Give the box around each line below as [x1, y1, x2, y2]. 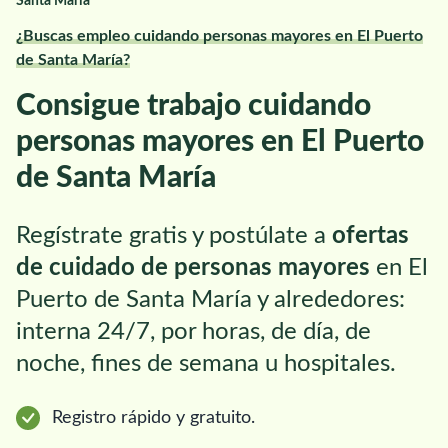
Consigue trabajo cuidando [16, 91, 371, 122]
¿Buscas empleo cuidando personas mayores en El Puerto [16, 28, 423, 45]
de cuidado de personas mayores [16, 256, 370, 281]
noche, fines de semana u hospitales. [16, 352, 396, 377]
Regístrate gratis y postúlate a [16, 224, 332, 249]
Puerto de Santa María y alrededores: [16, 288, 405, 313]
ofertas [332, 224, 409, 249]
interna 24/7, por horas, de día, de [16, 320, 371, 345]
